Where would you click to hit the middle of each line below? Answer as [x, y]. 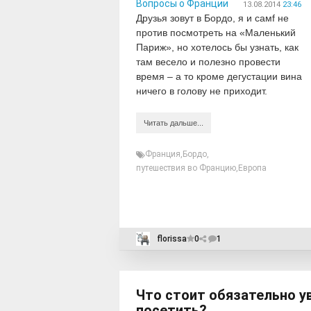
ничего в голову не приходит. [202, 91]
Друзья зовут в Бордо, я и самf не [212, 18]
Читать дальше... [174, 123]
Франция [163, 154]
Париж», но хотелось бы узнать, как [217, 47]
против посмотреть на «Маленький [216, 33]
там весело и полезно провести [208, 62]
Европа [252, 168]
